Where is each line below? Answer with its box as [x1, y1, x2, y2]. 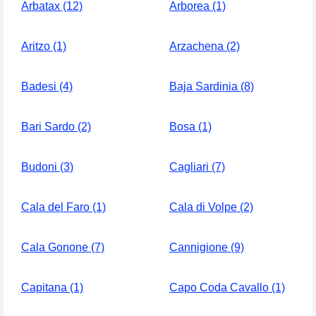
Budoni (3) [20, 161, 73, 174]
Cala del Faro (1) [20, 201, 106, 214]
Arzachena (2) [169, 40, 240, 53]
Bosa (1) [169, 121, 212, 133]
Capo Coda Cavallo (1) [169, 281, 285, 294]
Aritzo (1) [20, 40, 66, 53]
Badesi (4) [20, 80, 73, 93]
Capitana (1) [20, 281, 83, 294]
